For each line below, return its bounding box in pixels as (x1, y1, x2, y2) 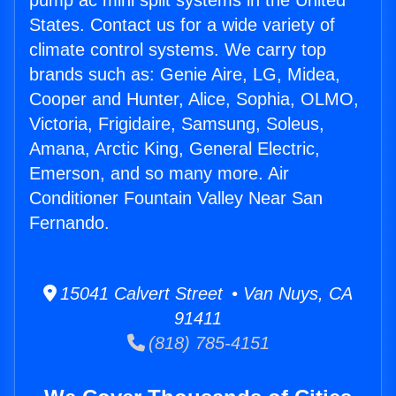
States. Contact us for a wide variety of (29, 15, 335, 35)
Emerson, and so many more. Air (29, 164, 289, 184)
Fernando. (29, 213, 110, 233)
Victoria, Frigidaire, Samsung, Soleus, (29, 114, 324, 134)
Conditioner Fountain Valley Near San (29, 188, 323, 209)
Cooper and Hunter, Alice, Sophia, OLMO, (29, 89, 359, 110)
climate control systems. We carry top (29, 40, 326, 60)
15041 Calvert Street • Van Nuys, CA (57, 284, 353, 304)
